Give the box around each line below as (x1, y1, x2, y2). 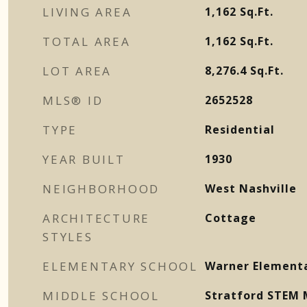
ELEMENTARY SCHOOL (42, 258, 198, 274)
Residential (204, 122, 275, 137)
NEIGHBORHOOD (42, 181, 160, 197)
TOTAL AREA (42, 34, 131, 49)
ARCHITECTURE (42, 210, 150, 226)
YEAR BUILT (42, 151, 125, 167)
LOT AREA (42, 63, 112, 79)
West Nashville (204, 181, 297, 196)
